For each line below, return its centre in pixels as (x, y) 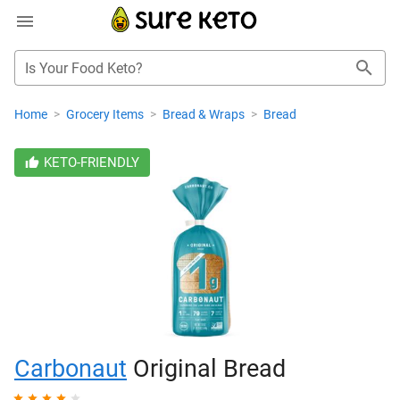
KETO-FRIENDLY (91, 162)
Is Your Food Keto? (84, 68)
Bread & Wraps (205, 114)
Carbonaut (71, 369)
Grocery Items (106, 114)
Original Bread (206, 369)
